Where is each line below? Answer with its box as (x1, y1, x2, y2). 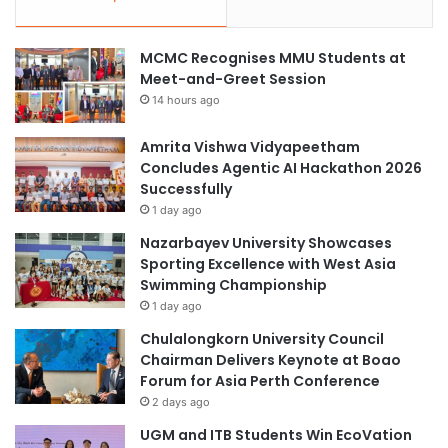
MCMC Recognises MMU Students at (140, 47, 406, 68)
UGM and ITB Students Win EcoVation (140, 424, 412, 445)
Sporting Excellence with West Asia (140, 253, 396, 274)
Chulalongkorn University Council (140, 328, 384, 349)
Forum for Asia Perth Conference (140, 370, 380, 391)
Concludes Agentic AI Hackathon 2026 (140, 157, 422, 178)
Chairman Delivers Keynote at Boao (140, 349, 401, 370)
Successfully (140, 178, 232, 199)
